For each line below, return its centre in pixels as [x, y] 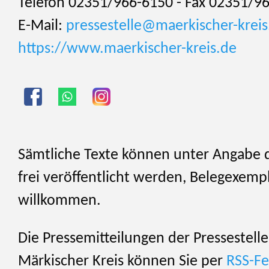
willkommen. [59, 201]
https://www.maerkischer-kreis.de [127, 49]
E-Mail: [42, 26]
